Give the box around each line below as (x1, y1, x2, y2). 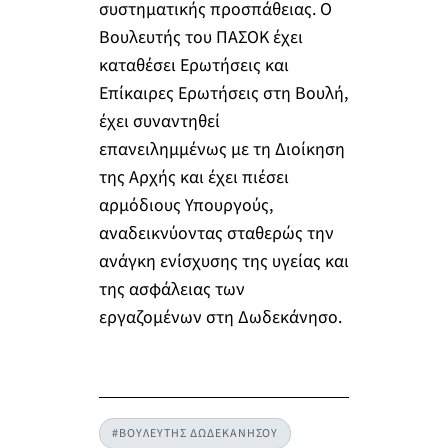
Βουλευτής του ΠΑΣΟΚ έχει (98, 25, 303, 51)
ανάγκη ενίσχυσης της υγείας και (98, 249, 349, 275)
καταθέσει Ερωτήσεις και (98, 53, 289, 79)
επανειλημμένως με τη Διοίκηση (98, 137, 345, 163)
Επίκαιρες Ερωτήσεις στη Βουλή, (98, 81, 348, 107)
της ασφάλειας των (98, 277, 245, 303)
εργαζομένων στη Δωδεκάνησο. (98, 305, 342, 331)
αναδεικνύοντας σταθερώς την (98, 221, 334, 247)
